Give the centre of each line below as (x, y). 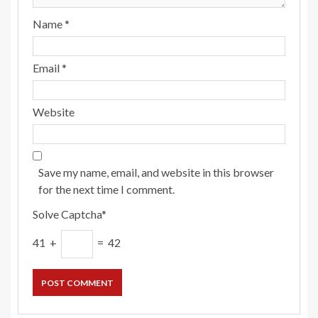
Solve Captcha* (70, 214)
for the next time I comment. (106, 190)
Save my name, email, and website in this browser (156, 172)
